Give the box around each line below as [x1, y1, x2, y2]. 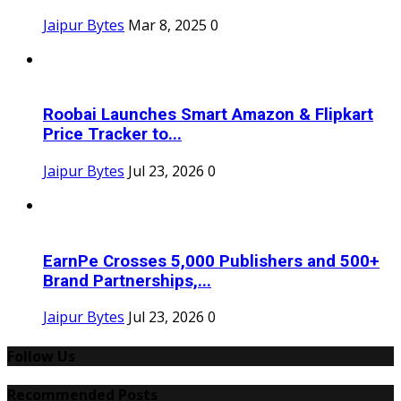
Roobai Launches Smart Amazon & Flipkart [43, 105, 373, 125]
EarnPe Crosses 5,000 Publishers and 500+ [43, 251, 380, 271]
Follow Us [7, 346, 75, 366]
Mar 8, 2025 [128, 14, 207, 35]
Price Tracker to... [43, 124, 182, 145]
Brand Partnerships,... [43, 270, 211, 291]
